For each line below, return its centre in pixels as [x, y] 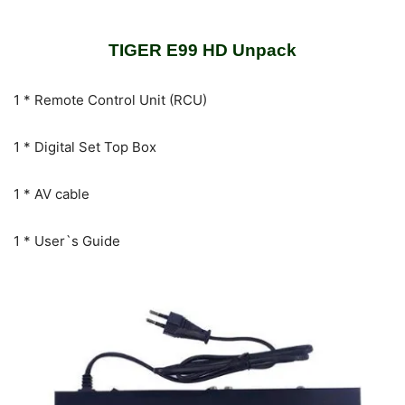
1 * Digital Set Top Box [85, 146]
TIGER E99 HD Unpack [202, 50]
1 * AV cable [52, 193]
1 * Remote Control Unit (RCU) [110, 99]
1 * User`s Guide [67, 240]
